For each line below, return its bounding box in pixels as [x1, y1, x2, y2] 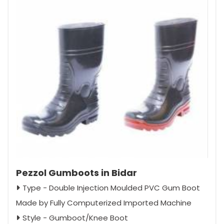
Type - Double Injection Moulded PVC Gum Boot [22, 182, 200, 193]
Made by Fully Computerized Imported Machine [16, 197, 191, 208]
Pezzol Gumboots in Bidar [16, 166, 137, 179]
